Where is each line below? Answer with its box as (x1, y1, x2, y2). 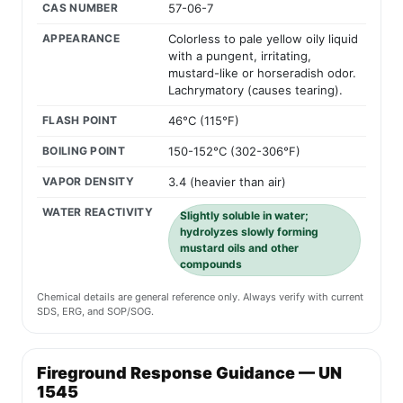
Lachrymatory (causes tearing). (168, 83, 343, 98)
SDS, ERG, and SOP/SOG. (37, 305, 154, 318)
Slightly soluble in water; (180, 209, 309, 223)
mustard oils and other (180, 241, 299, 255)
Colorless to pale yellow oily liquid (168, 31, 358, 47)
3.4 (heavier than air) (168, 175, 286, 190)
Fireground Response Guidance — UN (37, 363, 342, 383)
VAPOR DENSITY (42, 175, 134, 189)
